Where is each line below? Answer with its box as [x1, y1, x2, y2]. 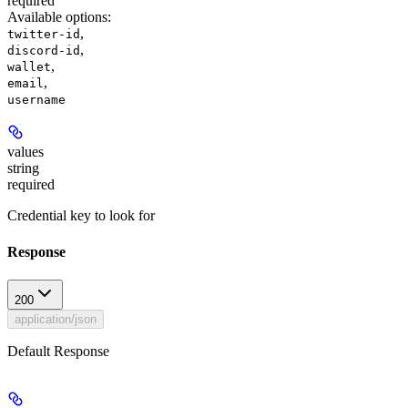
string [7, 160, 39, 177]
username [7, 93, 66, 107]
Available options [7, 9, 107, 25]
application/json [15, 311, 97, 326]
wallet [7, 60, 51, 75]
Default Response [7, 342, 109, 359]
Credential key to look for [7, 208, 155, 224]
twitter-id [7, 27, 80, 42]
